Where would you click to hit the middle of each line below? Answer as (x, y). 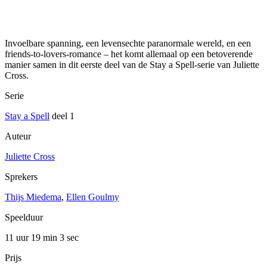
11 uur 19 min (32, 238)
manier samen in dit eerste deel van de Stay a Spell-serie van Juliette (132, 65)
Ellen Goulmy (93, 197)
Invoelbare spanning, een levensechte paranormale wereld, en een (128, 44)
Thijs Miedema (33, 197)
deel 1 (62, 116)
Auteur (18, 136)
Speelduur (24, 218)
